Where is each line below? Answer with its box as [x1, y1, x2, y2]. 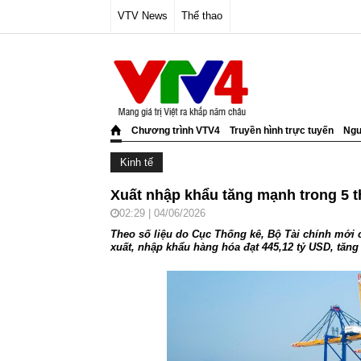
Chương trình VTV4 [131, 125, 220, 136]
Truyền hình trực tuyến [230, 125, 334, 136]
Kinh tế [120, 156, 153, 168]
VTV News [118, 10, 168, 22]
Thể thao [181, 10, 223, 22]
